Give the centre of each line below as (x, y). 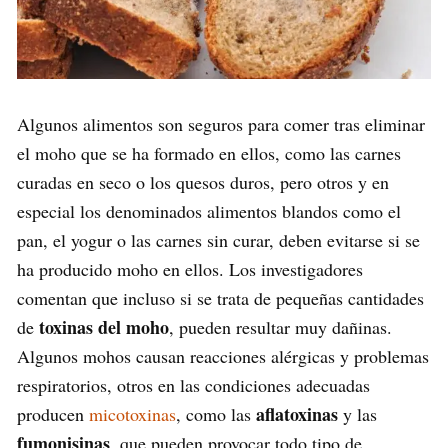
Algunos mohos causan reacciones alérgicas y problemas (223, 355)
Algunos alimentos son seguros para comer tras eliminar (221, 123)
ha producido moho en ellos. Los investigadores (190, 268)
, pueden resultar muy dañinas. (280, 326)
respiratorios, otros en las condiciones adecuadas (193, 384)
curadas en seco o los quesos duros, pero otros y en (203, 181)
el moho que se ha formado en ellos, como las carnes (209, 152)
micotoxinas (132, 413)
